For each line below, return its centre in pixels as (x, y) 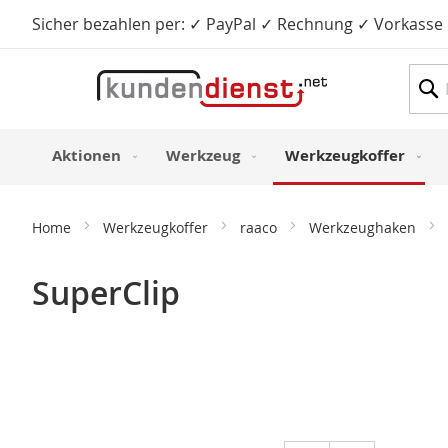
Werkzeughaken (364, 228)
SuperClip (106, 293)
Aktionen (86, 155)
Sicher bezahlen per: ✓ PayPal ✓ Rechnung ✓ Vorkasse (237, 24)
